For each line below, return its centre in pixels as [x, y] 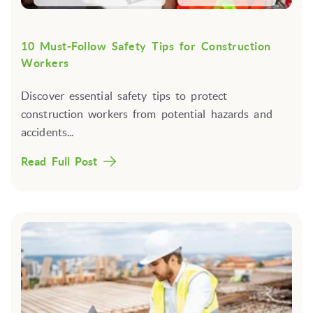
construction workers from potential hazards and [147, 114]
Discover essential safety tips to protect [124, 96]
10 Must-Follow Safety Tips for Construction [146, 46]
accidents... [48, 132]
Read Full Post [59, 162]
